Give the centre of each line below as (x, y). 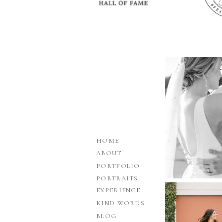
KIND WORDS (120, 203)
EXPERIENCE (118, 190)
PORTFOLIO (118, 166)
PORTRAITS (117, 178)
